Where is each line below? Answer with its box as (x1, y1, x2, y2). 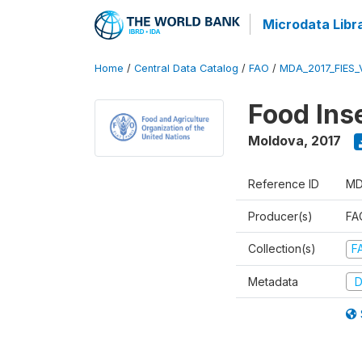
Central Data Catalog (134, 62, 238, 74)
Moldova (248, 133, 304, 149)
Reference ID (248, 177, 319, 191)
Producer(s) (248, 209, 313, 223)
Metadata (248, 274, 298, 288)
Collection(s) (248, 242, 316, 255)
